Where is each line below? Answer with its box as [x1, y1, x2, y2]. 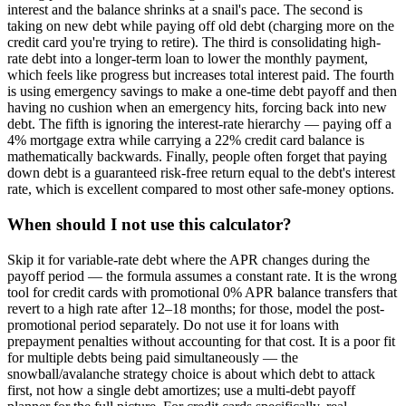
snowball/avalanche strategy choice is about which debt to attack [7, 365, 375, 382]
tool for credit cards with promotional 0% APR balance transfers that [7, 284, 397, 300]
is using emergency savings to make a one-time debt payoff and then [7, 83, 397, 100]
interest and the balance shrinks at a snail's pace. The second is [7, 2, 362, 18]
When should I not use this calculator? [7, 214, 292, 234]
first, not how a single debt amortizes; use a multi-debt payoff [7, 382, 355, 398]
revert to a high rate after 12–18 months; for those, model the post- [7, 300, 384, 316]
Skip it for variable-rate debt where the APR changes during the [7, 251, 370, 267]
